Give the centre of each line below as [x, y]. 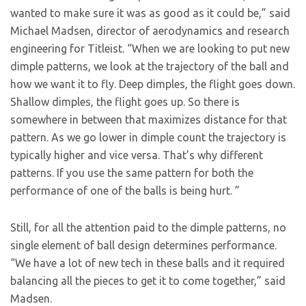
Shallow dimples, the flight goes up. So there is [125, 102]
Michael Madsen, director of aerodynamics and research [150, 31]
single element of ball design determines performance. [143, 246]
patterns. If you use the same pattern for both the [132, 173]
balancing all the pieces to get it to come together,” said [148, 281]
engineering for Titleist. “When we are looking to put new [150, 49]
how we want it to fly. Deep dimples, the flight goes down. [153, 84]
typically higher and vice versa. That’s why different [137, 155]
